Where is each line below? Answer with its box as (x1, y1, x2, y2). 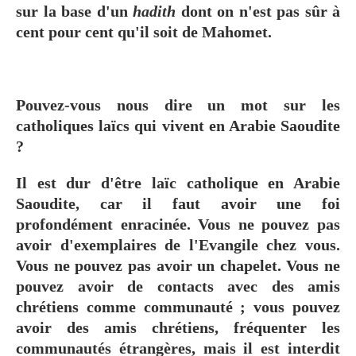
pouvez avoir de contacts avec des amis (16, 277, 340, 295)
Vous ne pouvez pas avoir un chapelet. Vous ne (16, 256, 340, 274)
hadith (133, 2, 176, 20)
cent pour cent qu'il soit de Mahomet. (16, 22, 276, 41)
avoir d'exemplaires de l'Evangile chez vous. (16, 235, 340, 253)
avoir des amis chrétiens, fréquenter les (16, 318, 340, 336)
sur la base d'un (16, 2, 133, 20)
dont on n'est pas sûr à (176, 2, 340, 20)
